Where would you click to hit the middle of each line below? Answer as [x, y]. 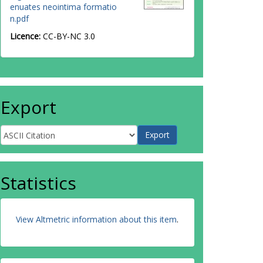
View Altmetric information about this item [96, 219]
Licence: [26, 36]
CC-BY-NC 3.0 [69, 36]
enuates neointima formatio [63, 7]
